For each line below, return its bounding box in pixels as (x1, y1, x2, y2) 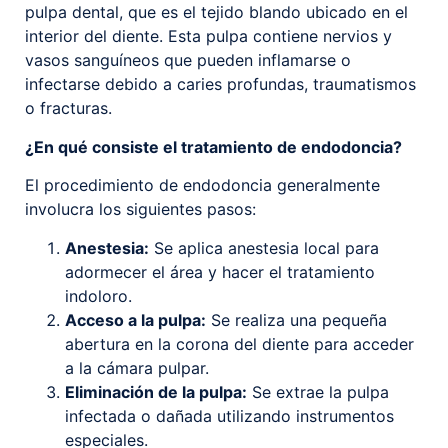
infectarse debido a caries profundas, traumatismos (25, 74, 416, 95)
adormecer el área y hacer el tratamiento (65, 261, 375, 282)
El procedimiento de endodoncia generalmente (25, 175, 380, 196)
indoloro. (65, 285, 132, 306)
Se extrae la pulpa (247, 381, 389, 402)
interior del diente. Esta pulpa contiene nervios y (25, 26, 392, 47)
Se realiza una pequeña (206, 309, 387, 330)
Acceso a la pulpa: (65, 309, 206, 330)
